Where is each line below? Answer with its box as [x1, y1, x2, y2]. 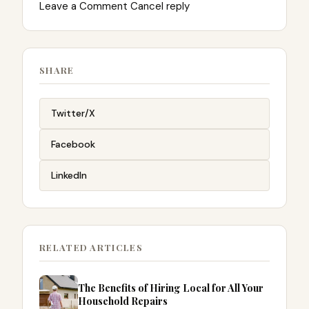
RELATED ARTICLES [39, 241, 143, 254]
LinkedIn [51, 169, 87, 182]
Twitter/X [51, 107, 95, 120]
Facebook [51, 138, 95, 151]
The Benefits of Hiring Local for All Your [78, 281, 263, 295]
